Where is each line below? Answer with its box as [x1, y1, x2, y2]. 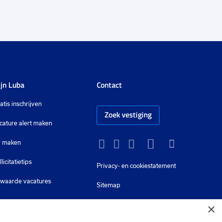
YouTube [157, 140, 182, 147]
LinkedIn [136, 140, 160, 147]
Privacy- [96, 163, 120, 169]
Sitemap [96, 182, 120, 189]
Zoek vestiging [104, 109, 152, 120]
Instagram [106, 140, 135, 147]
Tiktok [178, 140, 196, 147]
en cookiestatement [121, 163, 176, 169]
